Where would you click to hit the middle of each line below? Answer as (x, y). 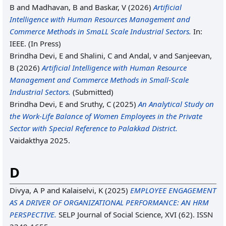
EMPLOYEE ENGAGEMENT (173, 190)
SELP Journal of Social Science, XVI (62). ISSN (135, 214)
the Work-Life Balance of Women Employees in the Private (106, 116)
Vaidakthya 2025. (40, 140)
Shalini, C (96, 55)
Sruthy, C (96, 104)
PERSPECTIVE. (33, 214)
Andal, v (143, 55)
